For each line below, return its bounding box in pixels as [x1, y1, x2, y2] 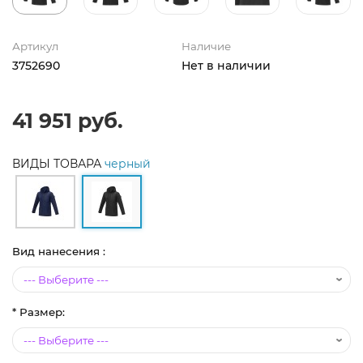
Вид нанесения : [12, 244, 105, 258]
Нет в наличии [181, 58, 271, 73]
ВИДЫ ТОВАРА [12, 156, 105, 171]
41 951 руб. [12, 108, 123, 133]
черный [105, 156, 151, 171]
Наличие [181, 39, 231, 53]
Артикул [12, 39, 58, 53]
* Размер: [12, 305, 65, 318]
